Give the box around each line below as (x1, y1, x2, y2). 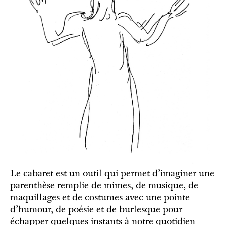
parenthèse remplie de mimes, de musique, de (10, 182, 198, 191)
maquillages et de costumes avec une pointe (10, 194, 190, 203)
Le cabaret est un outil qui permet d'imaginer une (10, 170, 214, 179)
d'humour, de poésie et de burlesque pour (10, 206, 182, 215)
